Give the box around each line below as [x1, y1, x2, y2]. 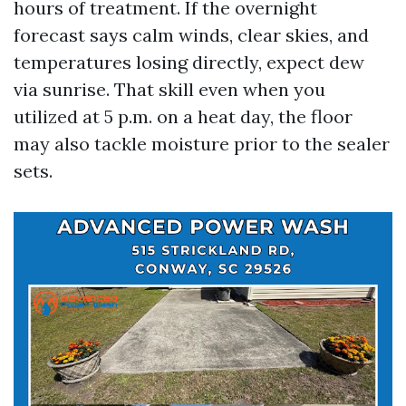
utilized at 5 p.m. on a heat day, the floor [14, 105, 353, 128]
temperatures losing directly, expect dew [14, 51, 364, 73]
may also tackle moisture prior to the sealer [14, 132, 390, 155]
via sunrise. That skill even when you [14, 78, 325, 101]
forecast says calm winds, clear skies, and [14, 24, 369, 46]
